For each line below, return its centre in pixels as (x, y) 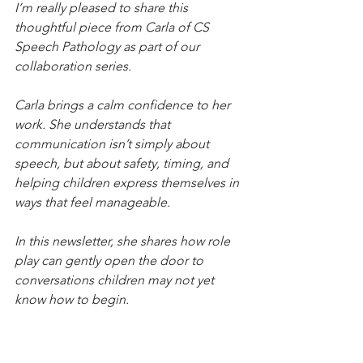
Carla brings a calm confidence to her (124, 105)
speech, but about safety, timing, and (123, 163)
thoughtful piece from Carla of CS (113, 27)
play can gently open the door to (111, 260)
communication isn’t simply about (113, 143)
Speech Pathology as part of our (109, 46)
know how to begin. (72, 299)
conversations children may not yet (116, 280)
